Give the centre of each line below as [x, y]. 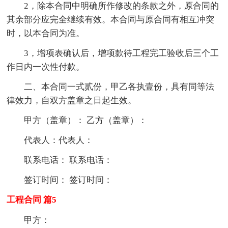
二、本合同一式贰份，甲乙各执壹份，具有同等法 [119, 87]
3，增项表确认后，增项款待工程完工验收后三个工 [122, 53]
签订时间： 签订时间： [68, 180]
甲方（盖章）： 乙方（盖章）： [86, 120]
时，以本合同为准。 [46, 33]
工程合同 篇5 [32, 199]
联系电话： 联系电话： [68, 160]
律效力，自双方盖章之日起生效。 [72, 100]
